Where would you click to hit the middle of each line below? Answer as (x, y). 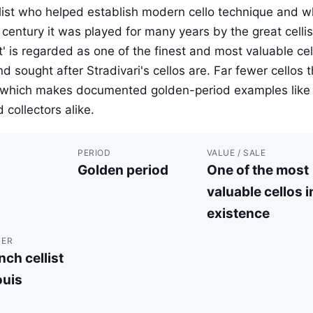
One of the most (257, 170)
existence (238, 213)
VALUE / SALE (236, 153)
